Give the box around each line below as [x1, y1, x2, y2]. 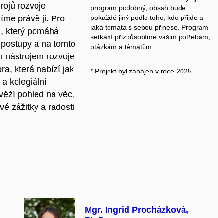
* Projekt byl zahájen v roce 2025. [90, 67, 194, 75]
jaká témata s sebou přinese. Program [90, 23, 208, 32]
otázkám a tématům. [90, 43, 154, 51]
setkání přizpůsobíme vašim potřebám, [90, 33, 210, 41]
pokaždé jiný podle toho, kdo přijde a [90, 14, 203, 22]
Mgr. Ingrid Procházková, [85, 204, 188, 215]
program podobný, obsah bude [90, 4, 186, 12]
